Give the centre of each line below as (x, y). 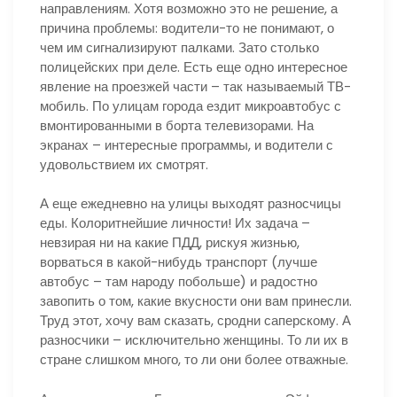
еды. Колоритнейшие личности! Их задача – (175, 223)
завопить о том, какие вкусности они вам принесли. (196, 301)
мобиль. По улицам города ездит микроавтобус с (191, 105)
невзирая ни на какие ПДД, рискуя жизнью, (170, 242)
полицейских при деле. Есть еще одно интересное (194, 66)
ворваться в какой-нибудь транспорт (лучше (179, 262)
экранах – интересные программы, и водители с (187, 144)
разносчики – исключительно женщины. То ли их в (194, 340)
